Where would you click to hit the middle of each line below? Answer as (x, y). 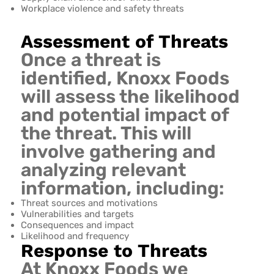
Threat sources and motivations (89, 203)
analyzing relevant (103, 170)
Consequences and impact (77, 225)
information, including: (122, 189)
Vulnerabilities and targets (77, 214)
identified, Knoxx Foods (125, 79)
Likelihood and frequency (75, 236)
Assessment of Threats (124, 42)
